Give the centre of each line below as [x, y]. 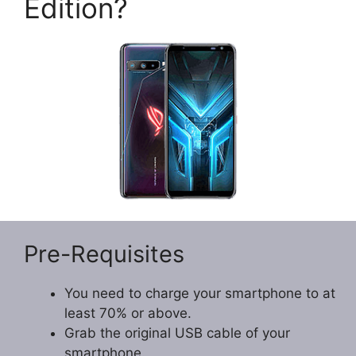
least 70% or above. [128, 313]
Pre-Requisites [104, 254]
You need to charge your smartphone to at [200, 294]
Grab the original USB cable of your [177, 333]
